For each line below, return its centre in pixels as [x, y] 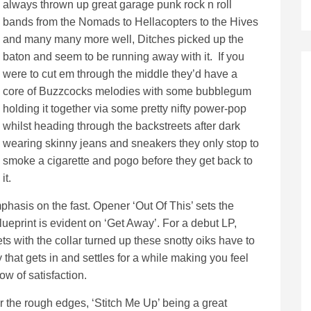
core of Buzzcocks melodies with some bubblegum [127, 91]
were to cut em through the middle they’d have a [120, 74]
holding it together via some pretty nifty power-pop [125, 109]
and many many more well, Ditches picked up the [123, 39]
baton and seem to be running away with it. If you [124, 57]
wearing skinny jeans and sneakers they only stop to [131, 143]
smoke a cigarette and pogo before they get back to [128, 161]
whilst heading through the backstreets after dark [121, 126]
